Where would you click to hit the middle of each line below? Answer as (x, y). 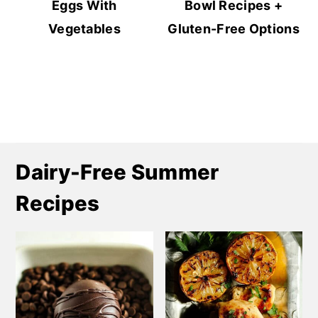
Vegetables (84, 29)
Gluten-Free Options (234, 29)
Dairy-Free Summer (117, 172)
